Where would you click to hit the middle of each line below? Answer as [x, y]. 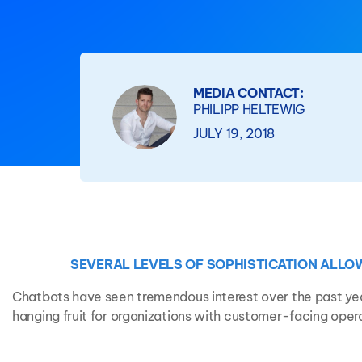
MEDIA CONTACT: [248, 93]
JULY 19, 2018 [234, 133]
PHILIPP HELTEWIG [250, 109]
